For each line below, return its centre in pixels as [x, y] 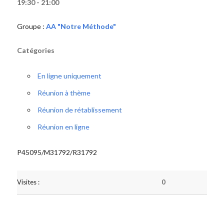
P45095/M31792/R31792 [57, 152]
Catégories [35, 50]
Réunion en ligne [63, 127]
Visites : [28, 182]
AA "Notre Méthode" [81, 26]
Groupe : [31, 26]
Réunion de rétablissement [79, 110]
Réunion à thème [64, 93]
